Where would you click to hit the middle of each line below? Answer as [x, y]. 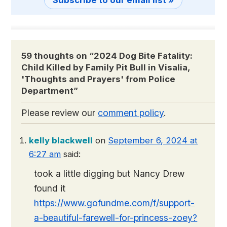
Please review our [60, 113]
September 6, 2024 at [153, 141]
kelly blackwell [61, 141]
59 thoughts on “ [58, 56]
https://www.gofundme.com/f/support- [115, 203]
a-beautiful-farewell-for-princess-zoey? [116, 218]
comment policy [131, 113]
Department [48, 91]
